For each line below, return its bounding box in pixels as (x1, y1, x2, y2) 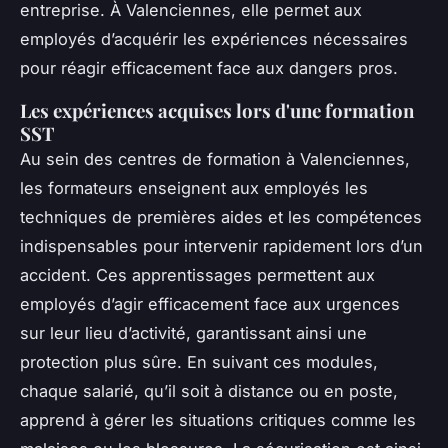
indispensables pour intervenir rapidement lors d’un (20, 236, 423, 257)
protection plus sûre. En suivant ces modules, (20, 352, 378, 373)
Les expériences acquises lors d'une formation (20, 98, 414, 124)
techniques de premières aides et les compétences (20, 207, 422, 228)
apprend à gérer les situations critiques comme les (20, 410, 416, 431)
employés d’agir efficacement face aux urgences (20, 294, 400, 315)
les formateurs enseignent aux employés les (20, 178, 368, 199)
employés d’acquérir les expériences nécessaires (20, 29, 408, 50)
